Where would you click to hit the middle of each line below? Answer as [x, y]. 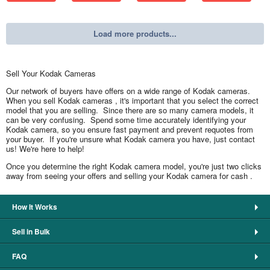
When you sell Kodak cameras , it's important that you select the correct [132, 101]
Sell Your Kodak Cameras [51, 74]
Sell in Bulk [31, 232]
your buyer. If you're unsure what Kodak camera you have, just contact [130, 139]
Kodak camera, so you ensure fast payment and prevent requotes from [130, 130]
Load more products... [135, 34]
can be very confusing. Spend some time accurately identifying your [126, 120]
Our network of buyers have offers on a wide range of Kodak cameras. [129, 91]
